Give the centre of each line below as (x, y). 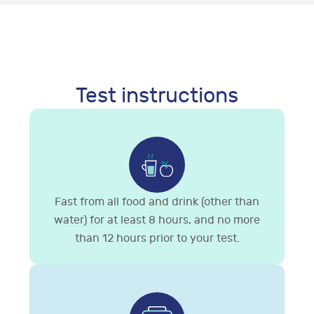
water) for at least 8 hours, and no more (157, 220)
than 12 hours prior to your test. (157, 239)
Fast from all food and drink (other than (157, 202)
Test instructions (157, 96)
